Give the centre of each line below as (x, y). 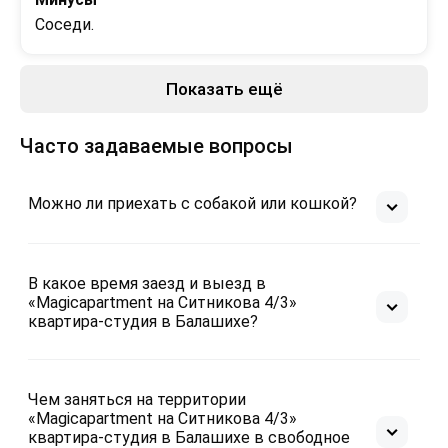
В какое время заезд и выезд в (147, 283)
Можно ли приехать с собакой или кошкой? (192, 203)
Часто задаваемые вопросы (156, 146)
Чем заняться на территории (137, 399)
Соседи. (64, 24)
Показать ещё (224, 89)
